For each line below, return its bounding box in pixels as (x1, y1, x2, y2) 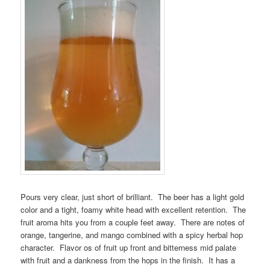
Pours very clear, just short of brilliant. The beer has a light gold (20, 191, 245, 203)
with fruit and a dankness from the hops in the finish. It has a (20, 254, 236, 266)
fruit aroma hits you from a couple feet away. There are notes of (20, 216, 245, 228)
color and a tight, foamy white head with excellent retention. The (20, 204, 246, 216)
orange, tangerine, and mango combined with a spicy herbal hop (20, 229, 243, 241)
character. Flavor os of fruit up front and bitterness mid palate (20, 242, 237, 254)
